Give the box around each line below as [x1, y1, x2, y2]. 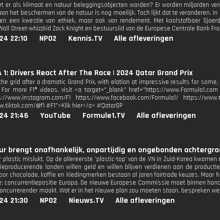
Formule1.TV [82, 110, 125, 121]
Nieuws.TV [69, 195, 104, 206]
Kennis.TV [68, 33, 102, 44]
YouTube [40, 110, 71, 121]
